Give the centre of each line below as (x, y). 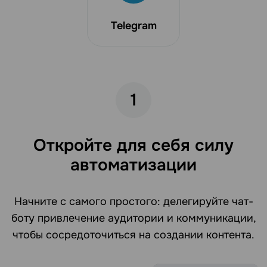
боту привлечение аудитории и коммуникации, (133, 218)
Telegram (133, 26)
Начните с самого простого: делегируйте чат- (133, 202)
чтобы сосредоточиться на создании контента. (133, 235)
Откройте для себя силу (133, 146)
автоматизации (133, 165)
